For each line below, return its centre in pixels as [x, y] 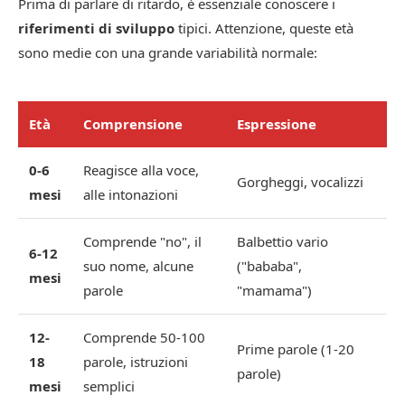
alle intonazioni [131, 195]
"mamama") [274, 291]
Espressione [277, 124]
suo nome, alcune [138, 266]
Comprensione [133, 124]
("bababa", [269, 266]
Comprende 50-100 [144, 338]
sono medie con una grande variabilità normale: [168, 53]
